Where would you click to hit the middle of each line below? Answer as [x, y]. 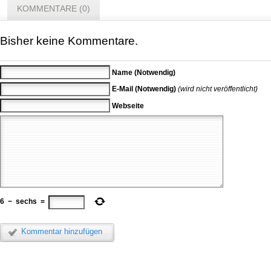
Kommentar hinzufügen [62, 231]
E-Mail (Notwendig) [144, 89]
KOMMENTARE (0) [54, 8]
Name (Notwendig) [143, 72]
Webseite [128, 106]
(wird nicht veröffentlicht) [217, 89]
